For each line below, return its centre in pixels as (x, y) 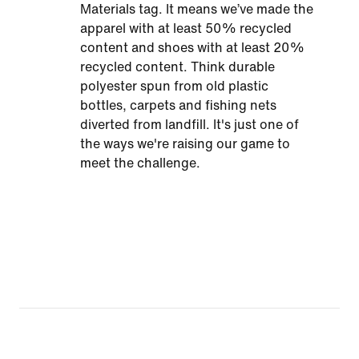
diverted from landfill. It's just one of (190, 125)
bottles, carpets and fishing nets (178, 105)
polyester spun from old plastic (174, 86)
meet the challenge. (140, 163)
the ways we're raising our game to (185, 144)
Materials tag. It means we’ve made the (197, 9)
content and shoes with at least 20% (192, 48)
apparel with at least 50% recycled (186, 28)
